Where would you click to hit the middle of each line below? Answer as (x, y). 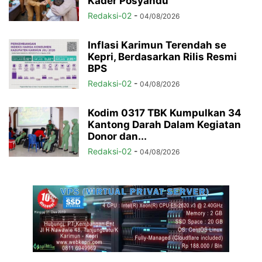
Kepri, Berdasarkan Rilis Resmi (162, 56)
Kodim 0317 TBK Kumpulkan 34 (165, 113)
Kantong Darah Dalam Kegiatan (164, 124)
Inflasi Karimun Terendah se (157, 45)
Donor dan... (117, 136)
